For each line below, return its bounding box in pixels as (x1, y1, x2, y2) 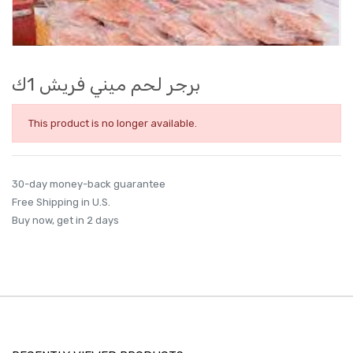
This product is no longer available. (28, 117, 197, 129)
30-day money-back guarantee (12, 177, 165, 190)
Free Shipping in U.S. (12, 195, 110, 208)
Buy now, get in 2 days (12, 214, 119, 226)
